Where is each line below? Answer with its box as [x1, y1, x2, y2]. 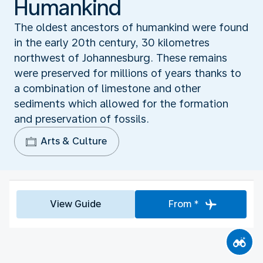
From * [168, 198, 199, 210]
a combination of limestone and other [14, 82, 201, 95]
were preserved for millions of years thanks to [14, 66, 241, 79]
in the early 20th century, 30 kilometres [14, 36, 210, 49]
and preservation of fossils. [14, 112, 149, 125]
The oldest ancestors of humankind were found [14, 21, 248, 33]
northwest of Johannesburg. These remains [14, 51, 227, 64]
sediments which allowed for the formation [14, 97, 228, 110]
